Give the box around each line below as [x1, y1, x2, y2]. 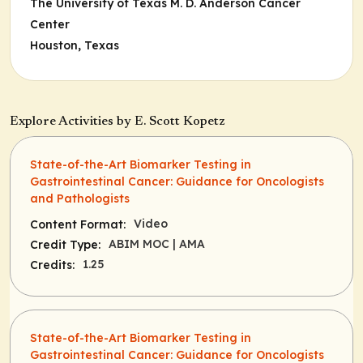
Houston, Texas [30, 38, 119, 53]
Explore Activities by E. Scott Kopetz [10, 115, 225, 129]
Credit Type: [30, 237, 100, 253]
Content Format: [30, 217, 126, 233]
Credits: [30, 258, 75, 273]
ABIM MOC [109, 237, 173, 252]
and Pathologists [30, 191, 130, 207]
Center [30, 17, 70, 32]
